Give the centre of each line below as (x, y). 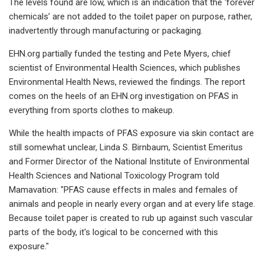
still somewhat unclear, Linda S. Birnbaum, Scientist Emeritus (126, 147)
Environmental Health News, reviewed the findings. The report (127, 82)
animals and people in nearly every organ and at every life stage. (132, 204)
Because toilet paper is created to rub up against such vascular (131, 218)
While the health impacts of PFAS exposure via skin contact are (131, 133)
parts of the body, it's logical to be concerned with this (113, 232)
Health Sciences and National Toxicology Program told (114, 175)
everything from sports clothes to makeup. (92, 110)
